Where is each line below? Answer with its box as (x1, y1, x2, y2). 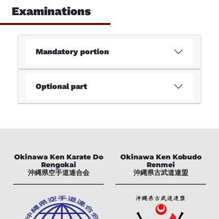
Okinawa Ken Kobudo (120, 152, 201, 161)
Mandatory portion (36, 47, 109, 57)
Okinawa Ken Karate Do (14, 152, 103, 161)
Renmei (146, 160, 175, 169)
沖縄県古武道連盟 (133, 168, 188, 177)
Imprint (15, 22, 41, 32)
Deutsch (15, 66, 45, 75)
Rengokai (41, 160, 76, 169)
